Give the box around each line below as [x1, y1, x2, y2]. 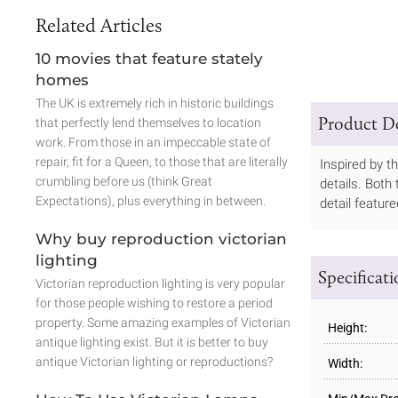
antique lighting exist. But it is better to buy [36, 334, 268, 349]
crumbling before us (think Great [36, 173, 212, 188]
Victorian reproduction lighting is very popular [36, 275, 285, 291]
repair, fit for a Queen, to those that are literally [36, 154, 288, 169]
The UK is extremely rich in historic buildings [36, 95, 274, 110]
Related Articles [36, 12, 162, 37]
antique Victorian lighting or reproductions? [36, 354, 273, 369]
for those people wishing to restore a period [36, 295, 273, 310]
